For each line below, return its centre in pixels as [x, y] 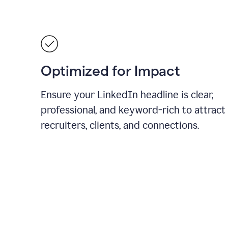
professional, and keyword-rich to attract [133, 110]
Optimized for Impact [110, 71]
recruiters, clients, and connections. [120, 125]
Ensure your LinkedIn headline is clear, [127, 95]
